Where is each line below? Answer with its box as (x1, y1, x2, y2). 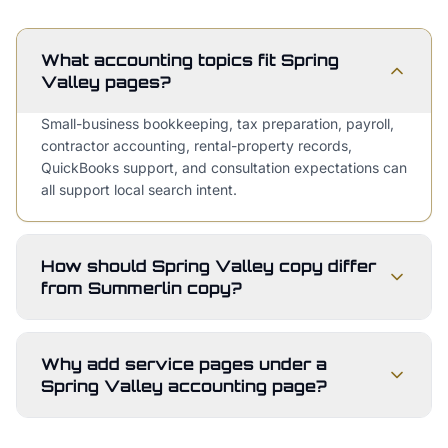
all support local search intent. (41, 181, 237, 198)
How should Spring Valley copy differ (41, 256, 376, 276)
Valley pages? (41, 72, 171, 92)
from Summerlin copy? (41, 278, 242, 298)
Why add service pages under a (41, 354, 327, 374)
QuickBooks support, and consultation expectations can (41, 159, 407, 176)
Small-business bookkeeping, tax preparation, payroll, (41, 115, 394, 132)
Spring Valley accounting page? (41, 376, 327, 396)
